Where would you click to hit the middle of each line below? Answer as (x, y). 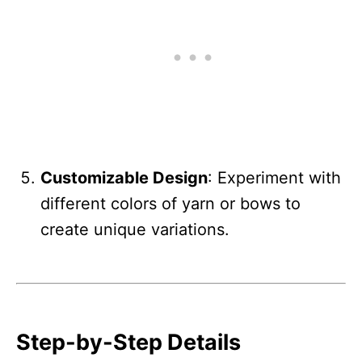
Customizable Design (124, 177)
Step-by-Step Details (128, 342)
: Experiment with (274, 177)
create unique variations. (135, 229)
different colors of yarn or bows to (170, 203)
